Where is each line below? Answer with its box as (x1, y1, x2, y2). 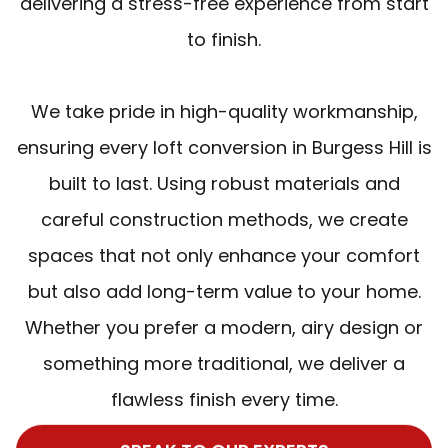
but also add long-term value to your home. (27, 278, 421, 304)
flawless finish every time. (110, 386, 338, 412)
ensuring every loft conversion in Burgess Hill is (16, 134, 432, 160)
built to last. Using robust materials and (48, 170, 400, 196)
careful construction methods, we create (40, 206, 408, 232)
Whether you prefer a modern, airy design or (25, 314, 423, 340)
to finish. (187, 26, 261, 52)
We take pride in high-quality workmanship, (30, 98, 418, 124)
